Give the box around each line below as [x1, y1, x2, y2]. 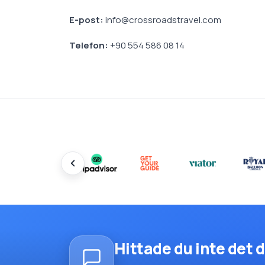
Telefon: [69, 39, 108, 51]
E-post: [69, 14, 104, 26]
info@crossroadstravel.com [104, 14, 221, 26]
